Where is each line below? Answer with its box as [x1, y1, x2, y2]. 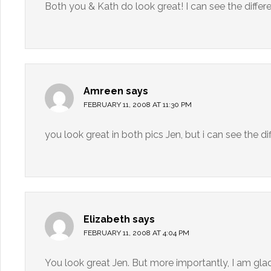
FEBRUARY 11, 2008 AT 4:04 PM [83, 229, 189, 237]
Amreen [83, 85, 123, 97]
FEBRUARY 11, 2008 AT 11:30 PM [83, 100, 192, 109]
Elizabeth [83, 214, 130, 225]
